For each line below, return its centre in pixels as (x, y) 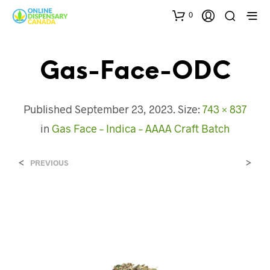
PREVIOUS (49, 162)
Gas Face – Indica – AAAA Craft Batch (141, 128)
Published (49, 109)
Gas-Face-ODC (135, 72)
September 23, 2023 (124, 109)
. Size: (188, 109)
